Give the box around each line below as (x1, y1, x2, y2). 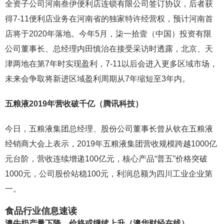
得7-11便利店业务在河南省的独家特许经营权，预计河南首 (5, 14, 213, 23)
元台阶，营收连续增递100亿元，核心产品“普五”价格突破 (5, 154, 207, 163)
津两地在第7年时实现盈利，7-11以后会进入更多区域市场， (5, 59, 217, 68)
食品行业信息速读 (5, 206, 77, 216)
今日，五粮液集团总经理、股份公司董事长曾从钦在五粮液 (5, 124, 213, 133)
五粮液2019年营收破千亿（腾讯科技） (5, 99, 143, 108)
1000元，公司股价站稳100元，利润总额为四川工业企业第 (5, 169, 212, 178)
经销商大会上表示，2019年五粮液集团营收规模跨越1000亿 (5, 139, 217, 148)
